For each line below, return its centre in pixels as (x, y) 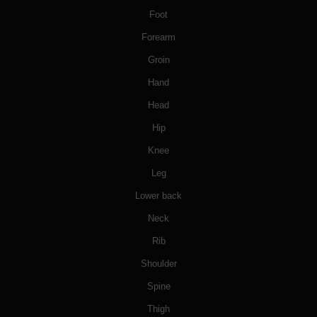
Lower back (158, 196)
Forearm (158, 38)
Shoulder (158, 264)
